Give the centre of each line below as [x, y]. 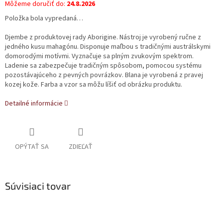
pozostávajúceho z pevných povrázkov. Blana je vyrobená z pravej [104, 75]
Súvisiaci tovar [38, 186]
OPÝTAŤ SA [32, 147]
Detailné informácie [34, 104]
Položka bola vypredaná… [44, 19]
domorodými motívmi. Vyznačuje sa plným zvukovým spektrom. [99, 56]
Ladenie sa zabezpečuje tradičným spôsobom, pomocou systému [103, 66]
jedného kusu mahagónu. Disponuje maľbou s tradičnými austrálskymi [108, 47]
